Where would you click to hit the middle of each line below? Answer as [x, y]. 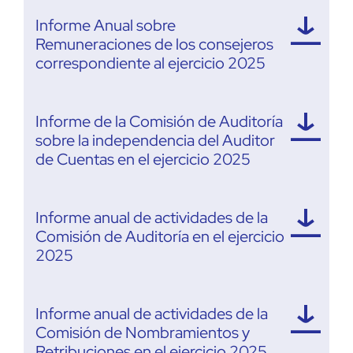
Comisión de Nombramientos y [143, 332]
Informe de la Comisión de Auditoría [159, 121]
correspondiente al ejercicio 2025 [150, 63]
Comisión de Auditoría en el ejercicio [160, 236]
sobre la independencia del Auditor [155, 140]
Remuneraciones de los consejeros [154, 44]
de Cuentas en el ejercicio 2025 [143, 159]
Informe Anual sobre [106, 25]
